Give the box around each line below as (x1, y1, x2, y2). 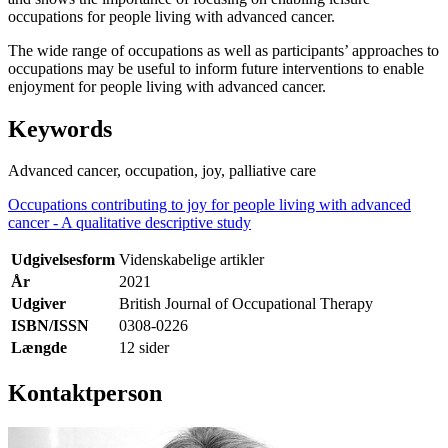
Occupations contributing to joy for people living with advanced (8, 196, 411, 214)
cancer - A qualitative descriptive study (8, 214, 251, 232)
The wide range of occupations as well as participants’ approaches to (8, 41, 439, 59)
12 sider (119, 339, 169, 357)
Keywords (8, 115, 112, 142)
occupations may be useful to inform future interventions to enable (8, 59, 424, 77)
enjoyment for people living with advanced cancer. (8, 77, 326, 95)
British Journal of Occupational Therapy (119, 295, 373, 313)
